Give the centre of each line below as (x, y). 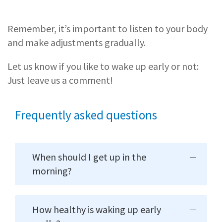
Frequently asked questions (86, 115)
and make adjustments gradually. (77, 43)
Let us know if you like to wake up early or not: (103, 66)
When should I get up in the (89, 157)
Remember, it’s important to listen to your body (108, 29)
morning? (52, 171)
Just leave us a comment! (60, 80)
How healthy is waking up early (97, 210)
